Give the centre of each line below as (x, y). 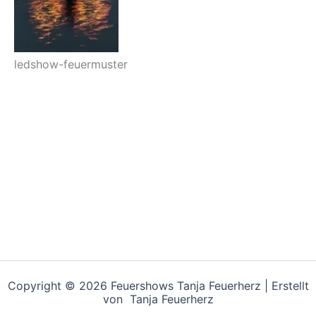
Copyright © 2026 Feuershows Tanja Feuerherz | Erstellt (158, 286)
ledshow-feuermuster (71, 64)
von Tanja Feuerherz (158, 299)
